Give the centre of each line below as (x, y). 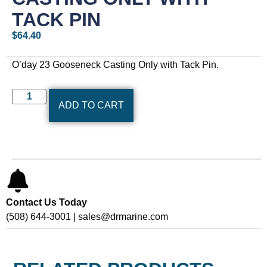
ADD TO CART (91, 105)
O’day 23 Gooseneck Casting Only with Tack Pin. (115, 64)
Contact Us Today (46, 202)
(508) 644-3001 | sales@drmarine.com (87, 216)
